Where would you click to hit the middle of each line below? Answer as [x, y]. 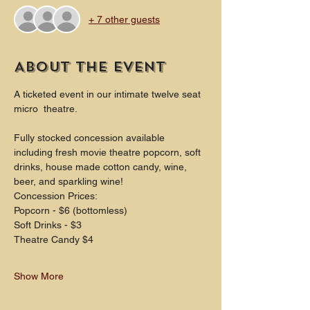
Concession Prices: [56, 196]
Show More [39, 276]
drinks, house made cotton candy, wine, [102, 167]
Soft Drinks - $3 [48, 225]
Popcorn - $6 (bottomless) [71, 211]
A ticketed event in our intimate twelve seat [109, 94]
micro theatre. [46, 109]
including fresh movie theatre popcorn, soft [109, 153]
